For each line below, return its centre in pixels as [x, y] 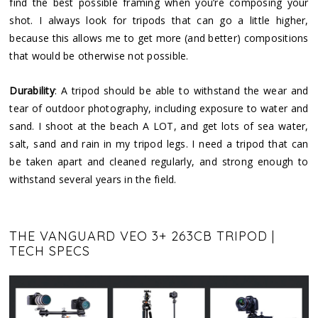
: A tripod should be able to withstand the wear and [181, 91]
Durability [32, 91]
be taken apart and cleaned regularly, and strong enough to [159, 162]
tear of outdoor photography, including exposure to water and [159, 109]
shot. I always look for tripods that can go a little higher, [159, 21]
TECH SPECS [50, 251]
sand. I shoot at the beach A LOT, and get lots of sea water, [159, 126]
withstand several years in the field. [93, 180]
